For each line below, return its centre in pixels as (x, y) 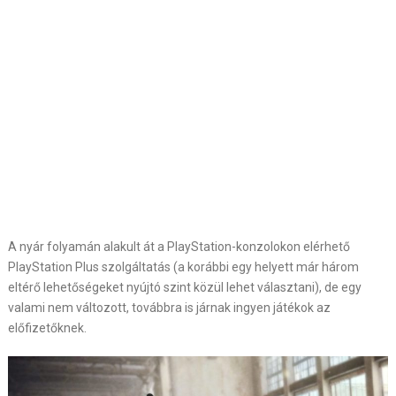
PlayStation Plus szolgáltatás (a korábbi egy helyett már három (183, 267)
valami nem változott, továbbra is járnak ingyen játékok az (169, 308)
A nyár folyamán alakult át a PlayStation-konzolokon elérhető (179, 247)
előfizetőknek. (47, 328)
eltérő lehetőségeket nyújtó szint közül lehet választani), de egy (184, 287)
